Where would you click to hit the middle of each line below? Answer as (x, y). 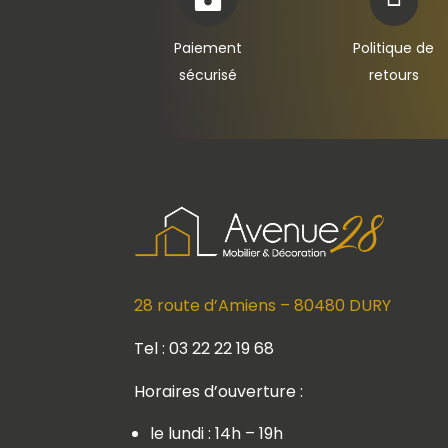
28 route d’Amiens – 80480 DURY (263, 305)
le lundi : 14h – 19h (217, 433)
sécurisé (208, 75)
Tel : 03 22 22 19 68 (204, 348)
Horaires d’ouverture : (219, 391)
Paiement (208, 48)
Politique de (394, 48)
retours (393, 75)
